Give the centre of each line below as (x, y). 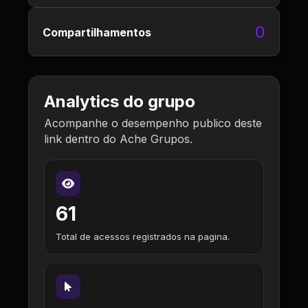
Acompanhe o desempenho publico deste (153, 123)
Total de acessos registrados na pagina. (143, 236)
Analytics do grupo (120, 101)
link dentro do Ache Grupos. (118, 139)
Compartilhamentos (97, 32)
